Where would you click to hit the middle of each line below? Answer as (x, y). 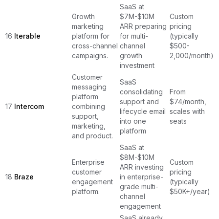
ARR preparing (143, 26)
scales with (187, 111)
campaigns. (90, 55)
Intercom (29, 106)
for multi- (134, 36)
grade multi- (139, 186)
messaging (89, 87)
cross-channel (95, 45)
